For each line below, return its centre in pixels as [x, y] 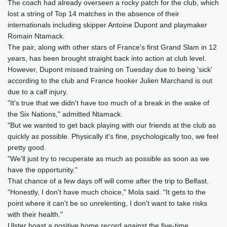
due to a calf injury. [38, 92]
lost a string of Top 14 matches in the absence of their [93, 14]
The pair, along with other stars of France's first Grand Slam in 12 [112, 47]
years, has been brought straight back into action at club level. [107, 59]
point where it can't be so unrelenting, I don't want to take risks [107, 203]
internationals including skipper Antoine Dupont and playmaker [107, 25]
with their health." [35, 215]
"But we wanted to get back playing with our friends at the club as [112, 125]
